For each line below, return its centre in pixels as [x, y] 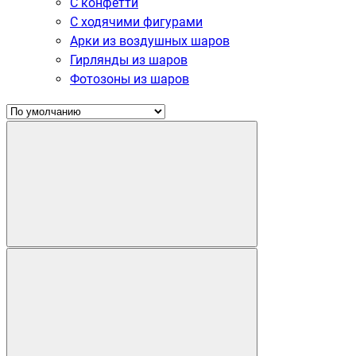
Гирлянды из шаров [129, 60]
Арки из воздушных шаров [150, 41]
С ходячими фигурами [136, 21]
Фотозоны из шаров [130, 79]
